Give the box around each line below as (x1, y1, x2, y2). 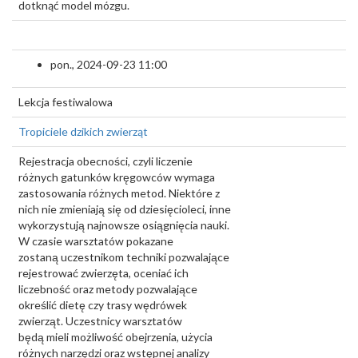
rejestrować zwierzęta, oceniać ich (18, 266, 189, 280)
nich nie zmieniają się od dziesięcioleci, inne (18, 202, 231, 216)
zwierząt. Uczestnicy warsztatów (18, 314, 182, 328)
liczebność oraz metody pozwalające (18, 282, 197, 296)
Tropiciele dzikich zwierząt (18, 125, 148, 138)
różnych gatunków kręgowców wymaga (18, 170, 215, 184)
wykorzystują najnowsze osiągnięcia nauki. (18, 218, 229, 232)
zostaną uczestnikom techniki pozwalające (18, 250, 229, 264)
